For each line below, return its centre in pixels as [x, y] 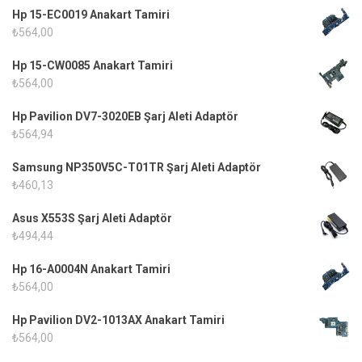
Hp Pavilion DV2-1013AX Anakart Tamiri [118, 320]
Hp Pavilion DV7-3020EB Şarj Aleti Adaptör [125, 116]
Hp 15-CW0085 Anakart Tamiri [93, 65]
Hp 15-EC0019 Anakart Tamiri [91, 14]
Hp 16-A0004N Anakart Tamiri [91, 269]
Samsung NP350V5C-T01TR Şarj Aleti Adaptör [137, 167]
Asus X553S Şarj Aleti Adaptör [92, 218]
